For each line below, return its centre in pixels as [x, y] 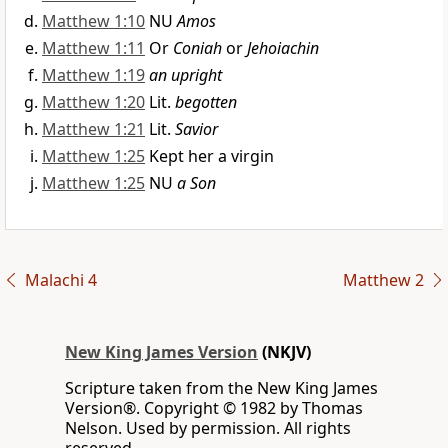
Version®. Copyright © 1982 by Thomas [214, 408]
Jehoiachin [283, 48]
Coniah [197, 48]
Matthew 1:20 [93, 102]
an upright [185, 75]
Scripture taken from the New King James [221, 388]
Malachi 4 [60, 280]
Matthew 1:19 [93, 75]
